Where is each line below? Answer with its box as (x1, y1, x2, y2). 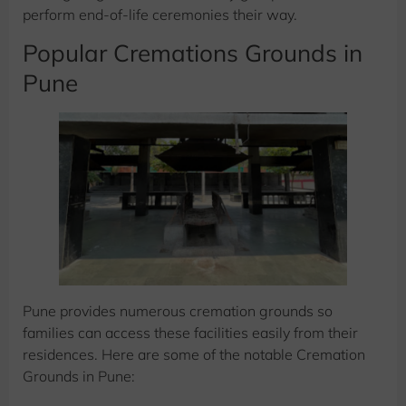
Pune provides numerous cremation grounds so (23, 302, 333, 321)
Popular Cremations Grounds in (23, 38, 362, 69)
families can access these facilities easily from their (23, 324, 358, 343)
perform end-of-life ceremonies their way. (23, 5, 297, 24)
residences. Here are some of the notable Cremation (23, 345, 365, 364)
